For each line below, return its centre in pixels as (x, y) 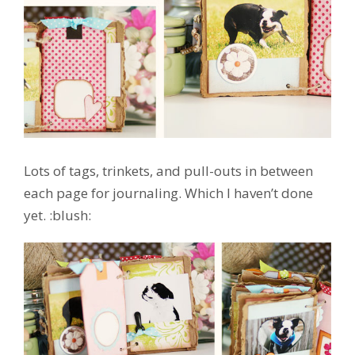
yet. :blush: (57, 216)
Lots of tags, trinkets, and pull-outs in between (168, 171)
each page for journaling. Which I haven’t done (168, 193)
